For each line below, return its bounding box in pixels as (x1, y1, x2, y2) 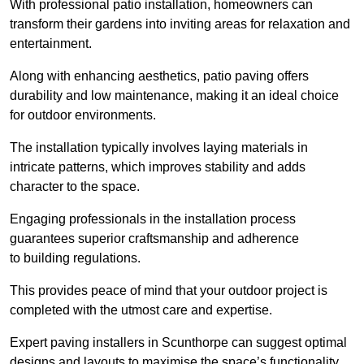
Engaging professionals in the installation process (10, 211, 296, 226)
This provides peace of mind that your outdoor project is (10, 283, 327, 297)
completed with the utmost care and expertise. (10, 302, 272, 317)
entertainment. (10, 36, 92, 50)
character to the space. (10, 179, 140, 193)
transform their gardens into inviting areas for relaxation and (10, 16, 350, 31)
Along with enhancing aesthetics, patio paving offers (10, 68, 309, 83)
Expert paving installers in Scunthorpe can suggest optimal (10, 335, 347, 349)
